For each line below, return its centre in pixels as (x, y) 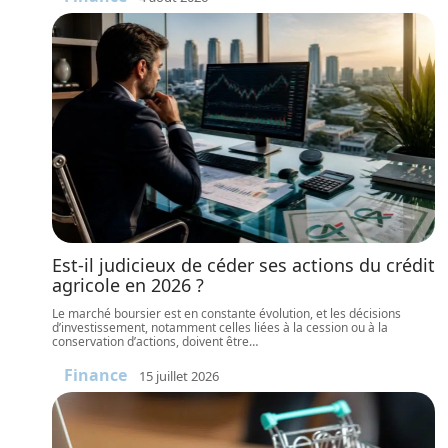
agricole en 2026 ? (128, 285)
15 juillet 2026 (179, 375)
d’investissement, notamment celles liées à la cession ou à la (220, 327)
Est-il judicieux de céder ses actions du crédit (243, 265)
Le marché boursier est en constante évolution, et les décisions (226, 313)
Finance (95, 375)
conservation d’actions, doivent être (150, 341)
